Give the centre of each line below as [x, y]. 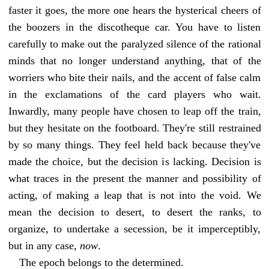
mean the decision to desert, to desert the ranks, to [134, 212]
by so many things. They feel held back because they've [134, 144]
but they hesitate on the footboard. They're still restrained [134, 128]
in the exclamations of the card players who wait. [134, 94]
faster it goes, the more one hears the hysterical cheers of [134, 10]
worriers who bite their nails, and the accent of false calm [134, 77]
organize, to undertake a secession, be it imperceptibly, [134, 228]
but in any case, [44, 245]
